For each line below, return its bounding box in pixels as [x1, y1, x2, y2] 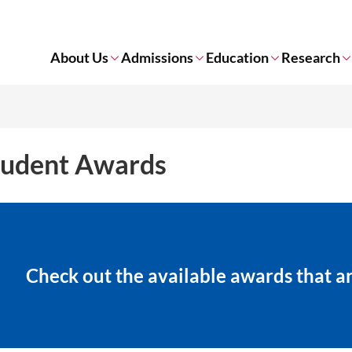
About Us [50, 49, 108, 66]
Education [206, 49, 269, 66]
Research [281, 49, 340, 66]
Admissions [121, 49, 193, 66]
